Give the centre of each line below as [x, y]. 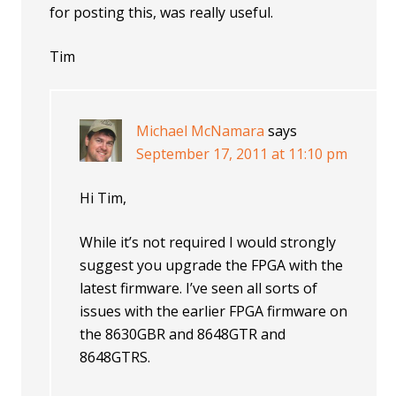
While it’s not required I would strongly [208, 242]
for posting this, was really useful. [162, 12]
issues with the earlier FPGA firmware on [214, 311]
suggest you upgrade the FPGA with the [212, 265]
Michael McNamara [201, 131]
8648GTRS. [115, 357]
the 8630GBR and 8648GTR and [183, 334]
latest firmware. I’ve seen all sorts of [199, 288]
